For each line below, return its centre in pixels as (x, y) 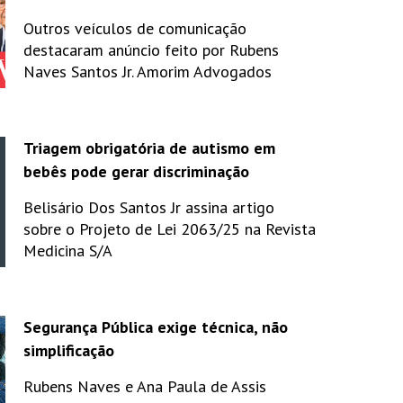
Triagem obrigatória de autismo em (149, 148)
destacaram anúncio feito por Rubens (151, 49)
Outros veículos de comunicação (135, 28)
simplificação (69, 350)
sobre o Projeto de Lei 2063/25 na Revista (170, 228)
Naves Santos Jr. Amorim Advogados (148, 71)
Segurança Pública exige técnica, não (156, 327)
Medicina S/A (68, 250)
